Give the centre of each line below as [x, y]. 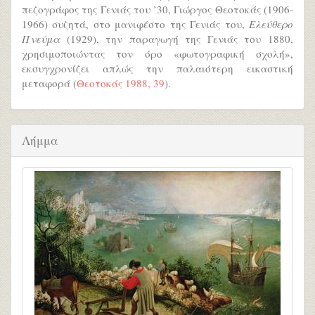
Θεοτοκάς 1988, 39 [121, 83]
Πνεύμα [41, 39]
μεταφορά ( [49, 83]
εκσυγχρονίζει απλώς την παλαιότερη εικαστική [157, 68]
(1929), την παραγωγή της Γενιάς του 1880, [176, 39]
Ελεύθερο [271, 24]
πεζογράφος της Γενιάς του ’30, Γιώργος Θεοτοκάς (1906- [157, 9]
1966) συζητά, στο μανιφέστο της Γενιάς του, [135, 24]
